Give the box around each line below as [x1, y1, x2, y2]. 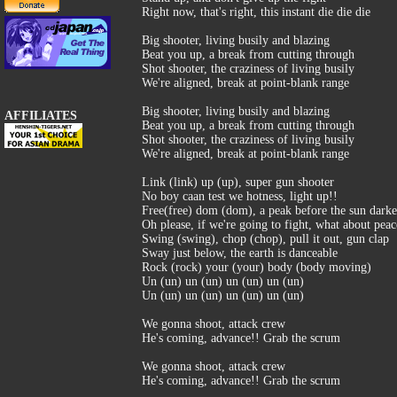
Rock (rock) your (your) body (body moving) [142, 261, 371, 274]
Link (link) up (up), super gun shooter [142, 175, 334, 189]
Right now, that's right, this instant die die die [142, 5, 370, 19]
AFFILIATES [4, 109, 77, 122]
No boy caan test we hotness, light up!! [142, 190, 338, 203]
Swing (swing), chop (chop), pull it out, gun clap [142, 232, 389, 245]
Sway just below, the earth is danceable [142, 246, 338, 260]
